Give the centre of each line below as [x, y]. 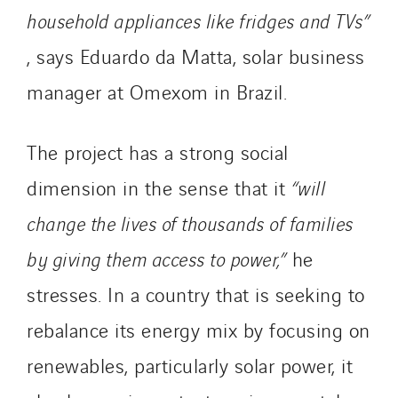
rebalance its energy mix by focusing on [199, 329]
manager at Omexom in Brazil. [157, 91]
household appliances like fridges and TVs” [198, 20]
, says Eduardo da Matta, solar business [196, 56]
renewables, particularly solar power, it [190, 365]
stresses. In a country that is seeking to [196, 294]
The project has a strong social [158, 151]
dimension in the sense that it [159, 187]
